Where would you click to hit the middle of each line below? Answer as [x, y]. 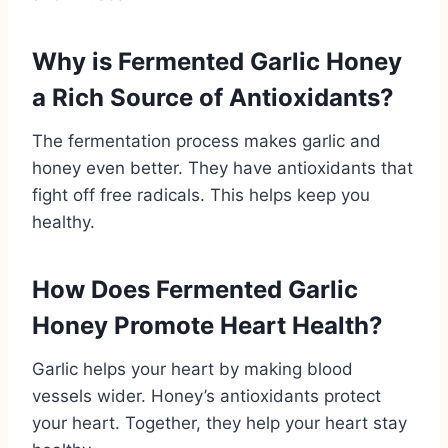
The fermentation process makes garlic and [206, 140]
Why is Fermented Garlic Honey [217, 61]
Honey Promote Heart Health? [207, 325]
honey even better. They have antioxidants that [222, 167]
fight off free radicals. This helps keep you [201, 194]
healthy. [63, 221]
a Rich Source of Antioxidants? [213, 97]
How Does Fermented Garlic [195, 289]
